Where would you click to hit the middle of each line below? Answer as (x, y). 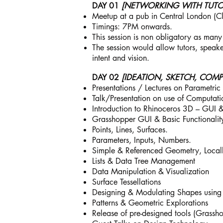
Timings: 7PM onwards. (132, 27)
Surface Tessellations (126, 182)
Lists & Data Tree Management (144, 161)
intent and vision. (122, 58)
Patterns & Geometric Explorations (150, 203)
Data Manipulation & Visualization (151, 171)
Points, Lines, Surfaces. (130, 130)
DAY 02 (107, 77)
